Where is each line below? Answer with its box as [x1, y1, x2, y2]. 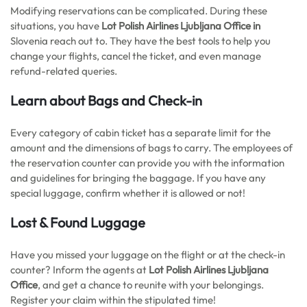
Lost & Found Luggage [10, 214, 145, 231]
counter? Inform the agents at [10, 263, 147, 276]
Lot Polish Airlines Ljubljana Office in [101, 19, 260, 32]
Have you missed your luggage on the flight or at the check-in [10, 248, 285, 261]
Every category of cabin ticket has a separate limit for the [10, 126, 271, 139]
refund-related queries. [10, 64, 119, 77]
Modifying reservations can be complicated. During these [10, 4, 267, 17]
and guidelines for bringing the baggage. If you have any [10, 171, 266, 184]
